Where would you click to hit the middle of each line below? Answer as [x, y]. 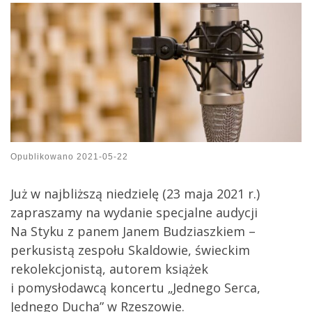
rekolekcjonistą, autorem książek [109, 269]
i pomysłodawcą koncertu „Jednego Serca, [135, 288]
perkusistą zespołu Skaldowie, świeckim [130, 250]
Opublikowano [44, 157]
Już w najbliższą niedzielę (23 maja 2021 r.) [135, 194]
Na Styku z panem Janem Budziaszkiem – [133, 232]
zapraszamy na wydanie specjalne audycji [134, 213]
